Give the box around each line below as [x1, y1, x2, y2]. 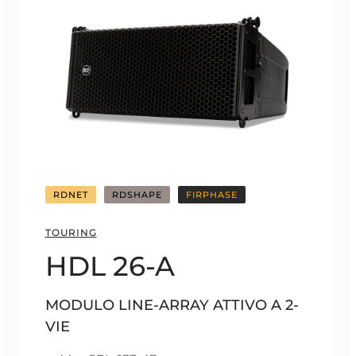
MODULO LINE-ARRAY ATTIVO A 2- [44, 296, 299, 314]
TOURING [44, 226, 97, 238]
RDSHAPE [111, 189, 162, 200]
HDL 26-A [44, 250, 175, 283]
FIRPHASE [185, 189, 238, 200]
